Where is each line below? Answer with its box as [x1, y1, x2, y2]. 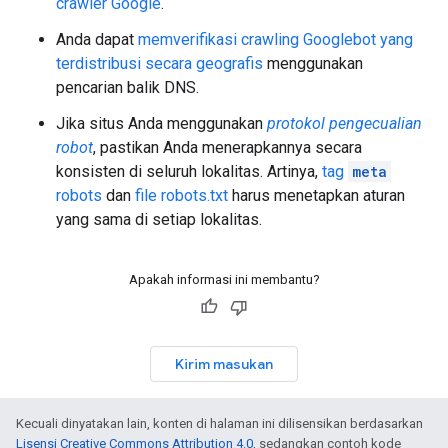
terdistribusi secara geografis [56, 54, 263, 73]
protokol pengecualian [267, 114, 422, 133]
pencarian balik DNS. [56, 78, 199, 97]
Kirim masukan [175, 355, 273, 373]
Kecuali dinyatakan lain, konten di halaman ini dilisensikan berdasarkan [16, 416, 423, 431]
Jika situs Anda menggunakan [56, 114, 267, 133]
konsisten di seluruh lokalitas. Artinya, [56, 162, 322, 181]
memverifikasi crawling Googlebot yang [138, 30, 413, 49]
